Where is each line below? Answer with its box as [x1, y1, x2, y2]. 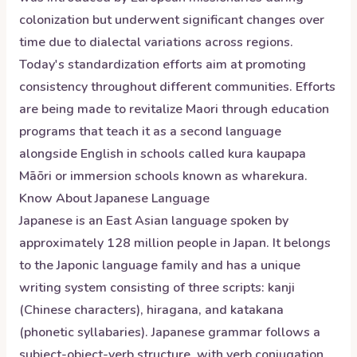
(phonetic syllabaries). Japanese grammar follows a [19, 324, 320, 341]
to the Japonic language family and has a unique [19, 257, 300, 274]
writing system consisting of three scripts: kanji [19, 279, 295, 296]
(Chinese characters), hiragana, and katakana [19, 301, 284, 319]
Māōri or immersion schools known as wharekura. [19, 167, 308, 185]
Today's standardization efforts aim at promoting [19, 56, 306, 73]
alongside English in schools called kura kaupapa [19, 145, 306, 163]
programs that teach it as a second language [19, 123, 281, 140]
